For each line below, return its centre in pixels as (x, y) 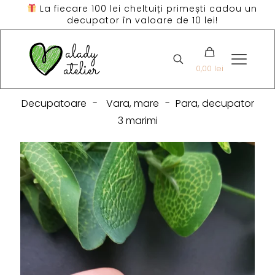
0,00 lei (210, 69)
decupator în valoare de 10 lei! (142, 20)
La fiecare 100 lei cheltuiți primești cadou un (147, 9)
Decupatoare (54, 104)
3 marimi (137, 121)
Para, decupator (215, 104)
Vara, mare (132, 104)
